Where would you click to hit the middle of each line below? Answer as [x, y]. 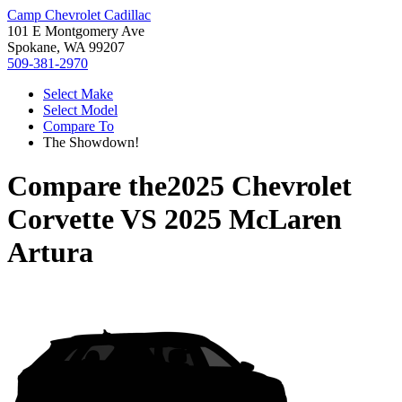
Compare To [79, 126]
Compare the [87, 186]
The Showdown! [91, 142]
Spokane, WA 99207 [66, 47]
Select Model [80, 110]
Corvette [61, 219]
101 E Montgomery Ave [76, 31]
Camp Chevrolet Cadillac [79, 15]
